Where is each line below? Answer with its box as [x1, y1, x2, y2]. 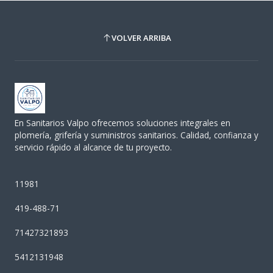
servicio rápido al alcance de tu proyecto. [15, 141, 172, 154]
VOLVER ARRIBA [111, 32, 171, 43]
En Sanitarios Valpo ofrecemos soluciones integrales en [15, 117, 230, 129]
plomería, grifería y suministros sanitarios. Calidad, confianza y [15, 129, 258, 141]
